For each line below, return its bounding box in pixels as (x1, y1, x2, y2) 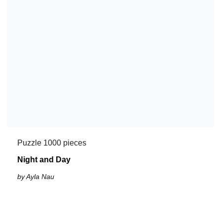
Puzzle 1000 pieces (17, 138, 86, 147)
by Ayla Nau (17, 172, 54, 181)
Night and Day (17, 155, 71, 164)
